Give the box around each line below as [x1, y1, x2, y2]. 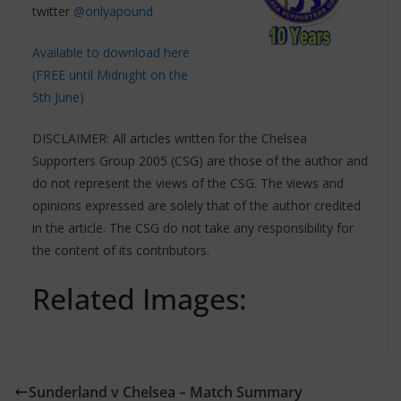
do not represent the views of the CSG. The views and [32, 175, 344, 192]
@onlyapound [73, 3, 153, 20]
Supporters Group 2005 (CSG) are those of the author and [32, 152, 368, 169]
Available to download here [32, 44, 190, 61]
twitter [32, 3, 73, 20]
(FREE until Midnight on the [32, 66, 188, 83]
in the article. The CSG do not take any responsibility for [32, 219, 354, 236]
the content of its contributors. [32, 242, 209, 259]
